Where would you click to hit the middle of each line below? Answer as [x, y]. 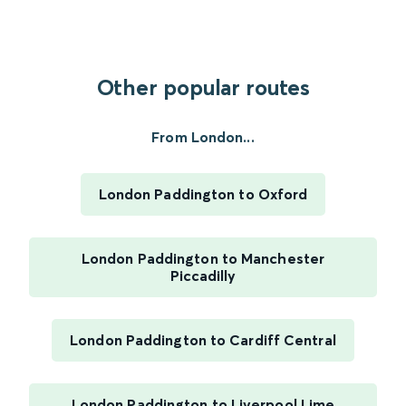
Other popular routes [203, 88]
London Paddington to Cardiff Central [203, 340]
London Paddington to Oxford [203, 194]
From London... [203, 137]
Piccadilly [203, 276]
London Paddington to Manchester [203, 259]
